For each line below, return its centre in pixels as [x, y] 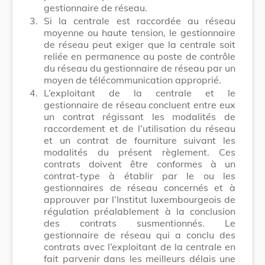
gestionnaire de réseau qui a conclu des [140, 235]
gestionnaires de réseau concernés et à [140, 187]
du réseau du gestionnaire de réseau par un [140, 68]
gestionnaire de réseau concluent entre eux [140, 104]
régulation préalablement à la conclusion [140, 211]
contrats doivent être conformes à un [140, 164]
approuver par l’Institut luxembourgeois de [140, 199]
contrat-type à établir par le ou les [140, 175]
